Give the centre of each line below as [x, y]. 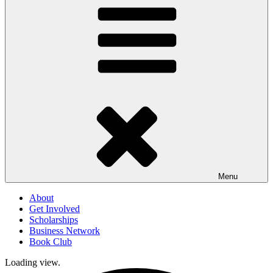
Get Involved [55, 209]
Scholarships [54, 220]
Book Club [51, 242]
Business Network [65, 231]
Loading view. [33, 262]
